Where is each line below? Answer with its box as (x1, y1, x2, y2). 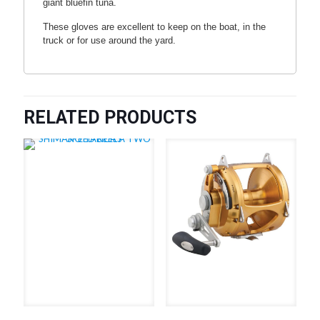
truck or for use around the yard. (42, 34, 179, 46)
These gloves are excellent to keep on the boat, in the (42, 21, 266, 32)
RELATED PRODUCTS (24, 107, 196, 129)
